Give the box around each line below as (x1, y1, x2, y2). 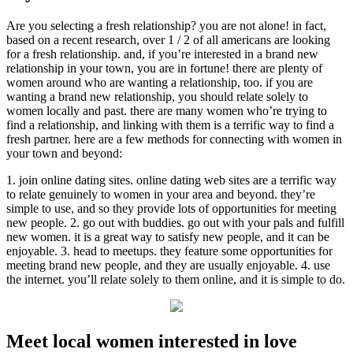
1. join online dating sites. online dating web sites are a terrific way (6, 173, 336, 188)
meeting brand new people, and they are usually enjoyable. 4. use (6, 258, 330, 273)
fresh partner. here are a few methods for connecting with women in (6, 132, 342, 147)
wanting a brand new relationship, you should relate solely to (6, 90, 308, 104)
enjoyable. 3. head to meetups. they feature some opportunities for (6, 244, 333, 258)
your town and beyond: (6, 147, 122, 161)
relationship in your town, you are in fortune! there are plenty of (6, 61, 322, 76)
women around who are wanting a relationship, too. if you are (6, 76, 313, 90)
